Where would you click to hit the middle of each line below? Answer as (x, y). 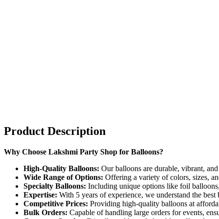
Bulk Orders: (45, 212)
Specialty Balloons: (55, 186)
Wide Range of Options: (63, 177)
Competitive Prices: (56, 204)
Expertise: (40, 195)
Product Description (55, 131)
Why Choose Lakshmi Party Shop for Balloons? (84, 152)
